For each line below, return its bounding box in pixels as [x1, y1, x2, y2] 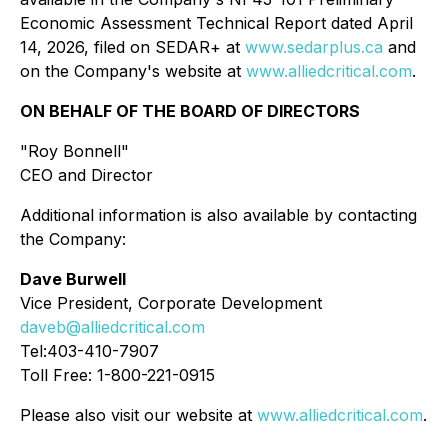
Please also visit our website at [20, 405, 257, 425]
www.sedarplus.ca [245, 37, 383, 57]
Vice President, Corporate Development [20, 293, 322, 313]
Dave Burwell [20, 269, 126, 289]
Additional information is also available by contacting [20, 205, 417, 225]
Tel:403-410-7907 [20, 341, 159, 361]
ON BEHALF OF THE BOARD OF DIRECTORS [20, 101, 360, 121]
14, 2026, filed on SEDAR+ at [20, 37, 245, 57]
